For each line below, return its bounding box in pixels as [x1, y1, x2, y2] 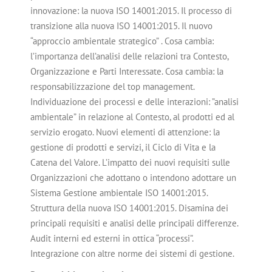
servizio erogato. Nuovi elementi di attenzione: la [30, 126, 220, 138]
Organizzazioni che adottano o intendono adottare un [30, 172, 236, 184]
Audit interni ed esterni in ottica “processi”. [30, 233, 193, 245]
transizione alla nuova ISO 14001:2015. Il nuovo [30, 20, 212, 32]
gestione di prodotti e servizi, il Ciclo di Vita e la [30, 141, 216, 154]
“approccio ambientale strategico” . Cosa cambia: [30, 35, 214, 47]
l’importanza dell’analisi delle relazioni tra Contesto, [30, 50, 228, 63]
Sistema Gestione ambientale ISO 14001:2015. [30, 187, 208, 199]
